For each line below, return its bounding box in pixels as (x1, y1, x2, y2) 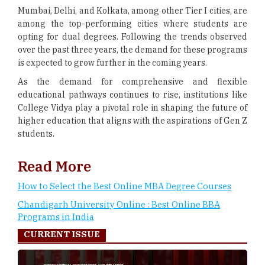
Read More (18, 157, 91, 176)
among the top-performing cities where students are (18, 18, 247, 29)
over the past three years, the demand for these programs (18, 44, 247, 55)
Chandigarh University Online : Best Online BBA (18, 199, 220, 210)
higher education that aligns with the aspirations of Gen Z (18, 115, 247, 126)
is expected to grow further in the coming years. (18, 57, 207, 68)
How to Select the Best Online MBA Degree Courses (18, 180, 231, 192)
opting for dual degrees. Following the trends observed (18, 31, 247, 42)
